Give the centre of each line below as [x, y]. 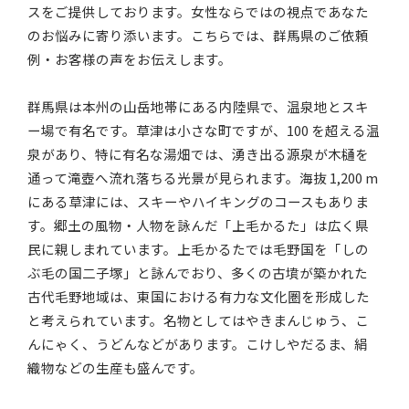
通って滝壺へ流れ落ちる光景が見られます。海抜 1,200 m [203, 178]
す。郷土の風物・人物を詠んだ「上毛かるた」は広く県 [199, 225]
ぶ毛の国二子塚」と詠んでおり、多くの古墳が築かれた [198, 273]
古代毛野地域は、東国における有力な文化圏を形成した [199, 297]
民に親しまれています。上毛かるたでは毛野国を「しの [199, 249]
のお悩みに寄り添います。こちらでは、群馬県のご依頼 [199, 36]
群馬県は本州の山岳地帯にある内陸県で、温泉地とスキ [199, 107]
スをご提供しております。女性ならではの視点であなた [199, 12]
